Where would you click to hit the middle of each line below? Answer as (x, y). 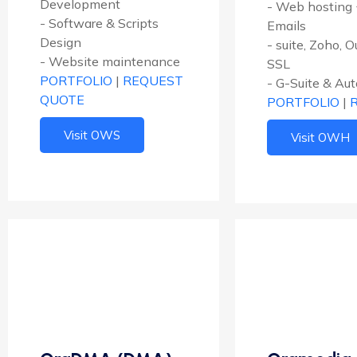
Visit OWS (92, 135)
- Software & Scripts (99, 23)
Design (61, 42)
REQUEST (153, 80)
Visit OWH (320, 137)
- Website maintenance (110, 61)
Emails (286, 25)
